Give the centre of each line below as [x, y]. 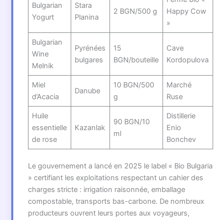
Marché [179, 85]
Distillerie [181, 116]
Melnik [43, 66]
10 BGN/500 [134, 85]
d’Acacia [46, 96]
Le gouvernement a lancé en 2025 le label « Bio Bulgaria [120, 166]
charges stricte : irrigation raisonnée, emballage [106, 189]
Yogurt [43, 17]
